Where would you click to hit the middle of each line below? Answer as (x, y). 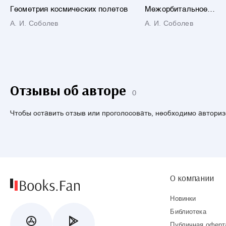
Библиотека (188, 212)
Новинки (183, 199)
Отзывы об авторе (68, 90)
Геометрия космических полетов (69, 9)
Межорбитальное (176, 9)
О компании (192, 178)
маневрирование (174, 17)
